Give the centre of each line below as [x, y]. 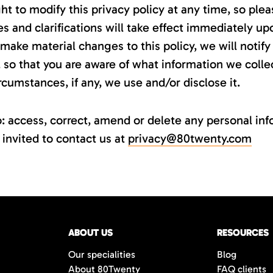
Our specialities [102, 254]
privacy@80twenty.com [190, 138]
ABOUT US [90, 232]
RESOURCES [243, 232]
